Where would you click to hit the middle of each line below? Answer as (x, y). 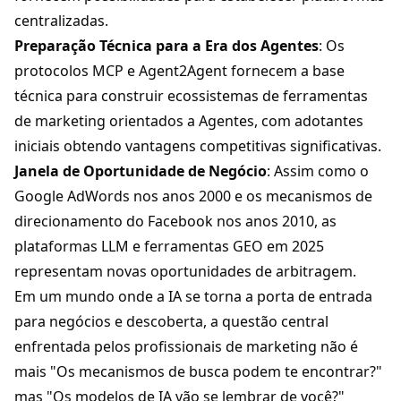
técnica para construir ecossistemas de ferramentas (191, 96)
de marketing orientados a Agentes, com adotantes (189, 121)
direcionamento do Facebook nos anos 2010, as (175, 222)
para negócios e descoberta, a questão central (171, 322)
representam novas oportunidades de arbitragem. (185, 272)
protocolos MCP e (77, 71)
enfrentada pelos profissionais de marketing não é (186, 347)
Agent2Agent (183, 71)
